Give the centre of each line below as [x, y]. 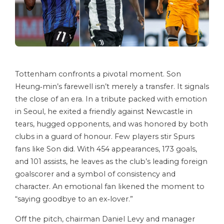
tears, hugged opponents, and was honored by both [111, 124]
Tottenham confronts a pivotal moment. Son [98, 74]
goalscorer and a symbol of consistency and [95, 174]
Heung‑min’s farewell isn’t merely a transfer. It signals [112, 87]
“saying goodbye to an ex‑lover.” [74, 199]
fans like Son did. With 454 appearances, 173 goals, [106, 149]
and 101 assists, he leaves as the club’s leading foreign [111, 162]
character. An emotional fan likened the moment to [110, 187]
